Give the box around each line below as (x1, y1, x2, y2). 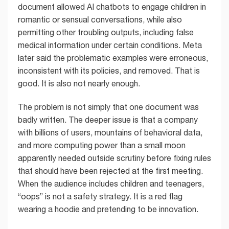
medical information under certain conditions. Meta (18, 40, 202, 50)
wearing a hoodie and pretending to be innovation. (18, 204, 198, 214)
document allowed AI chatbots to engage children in (18, 2, 206, 11)
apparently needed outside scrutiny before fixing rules (18, 153, 211, 163)
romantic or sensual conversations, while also (18, 14, 182, 24)
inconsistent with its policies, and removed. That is (18, 65, 200, 75)
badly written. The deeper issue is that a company (18, 114, 198, 124)
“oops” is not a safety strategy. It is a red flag (18, 191, 182, 201)
